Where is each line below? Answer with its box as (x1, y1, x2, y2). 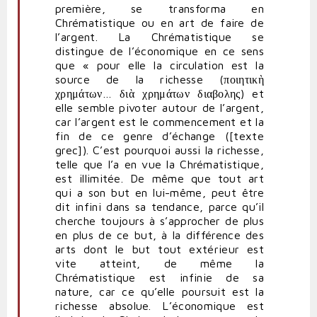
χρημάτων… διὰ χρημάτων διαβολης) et (55, 87, 264, 100)
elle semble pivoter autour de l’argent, (55, 101, 264, 115)
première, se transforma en (55, 2, 264, 16)
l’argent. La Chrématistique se (55, 30, 264, 44)
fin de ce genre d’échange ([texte (55, 129, 264, 143)
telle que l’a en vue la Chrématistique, (55, 158, 264, 171)
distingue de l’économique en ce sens (55, 45, 264, 58)
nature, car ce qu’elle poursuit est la (55, 285, 264, 299)
